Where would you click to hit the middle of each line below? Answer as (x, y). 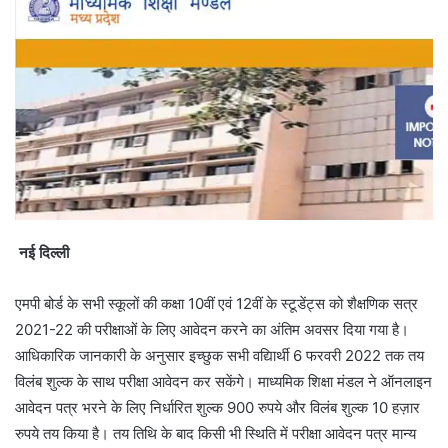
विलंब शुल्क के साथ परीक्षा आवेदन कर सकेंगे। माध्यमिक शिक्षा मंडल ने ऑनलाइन (223, 382)
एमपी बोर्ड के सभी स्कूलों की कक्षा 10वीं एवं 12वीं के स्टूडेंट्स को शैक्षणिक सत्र (216, 304)
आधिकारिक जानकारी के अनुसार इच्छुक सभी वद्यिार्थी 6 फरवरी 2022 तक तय (219, 356)
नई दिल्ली (42, 253)
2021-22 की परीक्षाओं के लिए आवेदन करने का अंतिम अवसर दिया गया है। (212, 330)
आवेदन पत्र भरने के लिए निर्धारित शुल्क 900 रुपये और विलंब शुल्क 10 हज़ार (217, 408)
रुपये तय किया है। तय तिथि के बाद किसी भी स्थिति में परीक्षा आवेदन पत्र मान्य (215, 434)
